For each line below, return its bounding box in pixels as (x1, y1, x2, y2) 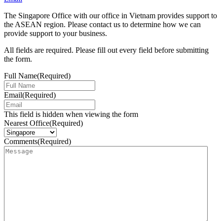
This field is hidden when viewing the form (4, 110, 138, 118)
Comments (4, 137, 37, 146)
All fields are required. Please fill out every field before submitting (4, 45, 209, 54)
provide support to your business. (4, 29, 107, 37)
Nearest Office (4, 118, 49, 127)
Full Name (4, 71, 37, 80)
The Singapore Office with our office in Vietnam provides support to (4, 11, 217, 20)
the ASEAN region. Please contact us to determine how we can (4, 20, 201, 29)
